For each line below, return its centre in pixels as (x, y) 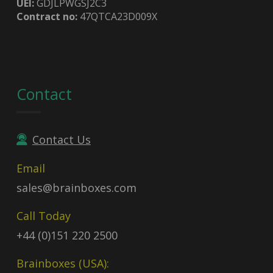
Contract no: (47, 16)
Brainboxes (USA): (62, 264)
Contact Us (61, 139)
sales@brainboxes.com (76, 188)
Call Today (43, 216)
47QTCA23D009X (117, 16)
